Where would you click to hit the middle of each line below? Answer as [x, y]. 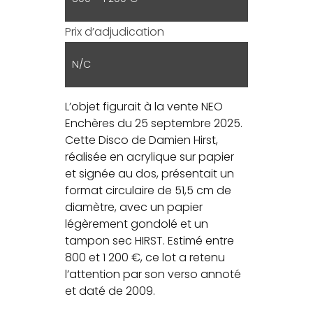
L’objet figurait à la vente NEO [144, 106]
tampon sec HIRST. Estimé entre [150, 240]
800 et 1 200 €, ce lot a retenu [145, 257]
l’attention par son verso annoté [153, 274]
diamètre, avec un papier [134, 207]
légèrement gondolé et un [137, 224]
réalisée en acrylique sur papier [150, 156]
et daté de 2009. [110, 291]
